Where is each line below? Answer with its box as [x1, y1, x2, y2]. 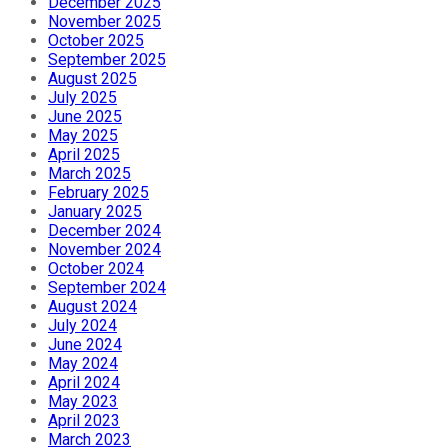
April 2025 [48, 145, 120, 165]
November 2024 [48, 240, 161, 260]
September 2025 [48, 50, 166, 70]
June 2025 [48, 107, 122, 127]
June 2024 [48, 335, 122, 355]
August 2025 [48, 69, 137, 89]
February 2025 [48, 183, 149, 203]
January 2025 [48, 202, 142, 222]
